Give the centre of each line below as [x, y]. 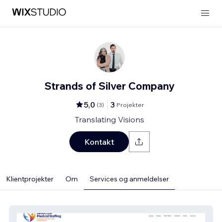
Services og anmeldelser [129, 179]
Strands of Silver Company [110, 86]
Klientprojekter [30, 179]
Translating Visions [110, 119]
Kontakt [99, 142]
